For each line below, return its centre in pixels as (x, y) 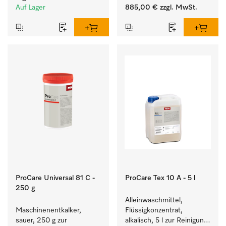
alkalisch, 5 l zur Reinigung (166, 220)
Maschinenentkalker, (48, 210)
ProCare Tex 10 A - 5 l (160, 178)
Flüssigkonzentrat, (154, 210)
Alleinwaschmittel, (154, 200)
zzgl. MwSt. (178, 8)
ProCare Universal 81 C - (55, 178)
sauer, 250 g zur (41, 220)
